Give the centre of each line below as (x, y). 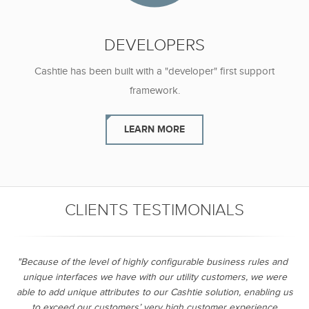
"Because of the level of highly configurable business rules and (153, 262)
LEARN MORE (154, 129)
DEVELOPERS (154, 46)
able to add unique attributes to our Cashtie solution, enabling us (154, 292)
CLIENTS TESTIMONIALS (154, 210)
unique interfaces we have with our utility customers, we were (154, 277)
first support (247, 71)
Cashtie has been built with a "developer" (127, 71)
